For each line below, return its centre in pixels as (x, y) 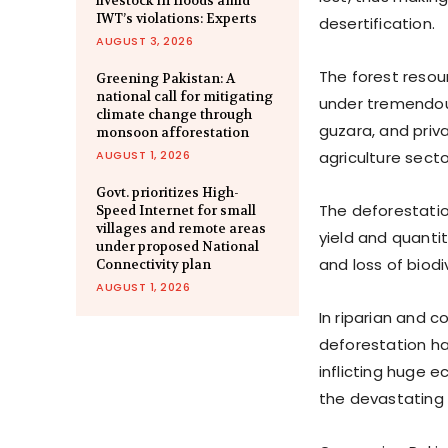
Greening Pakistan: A (165, 78)
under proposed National (177, 246)
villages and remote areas (181, 228)
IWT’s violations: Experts (176, 18)
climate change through (174, 114)
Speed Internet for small (176, 210)
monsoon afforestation (172, 132)
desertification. (376, 23)
